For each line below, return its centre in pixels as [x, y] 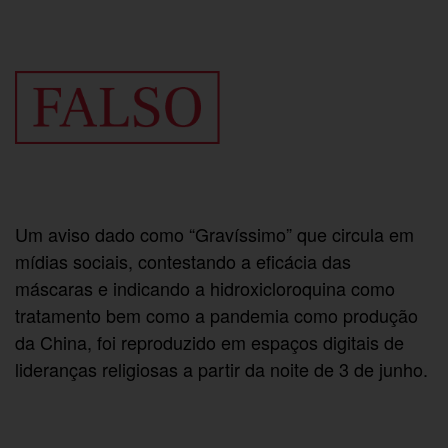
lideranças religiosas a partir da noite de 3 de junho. [222, 369]
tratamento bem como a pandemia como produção [217, 315]
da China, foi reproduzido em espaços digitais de [210, 342]
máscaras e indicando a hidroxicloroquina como [205, 288]
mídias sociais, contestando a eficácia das [183, 261]
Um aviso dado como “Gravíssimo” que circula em [215, 234]
